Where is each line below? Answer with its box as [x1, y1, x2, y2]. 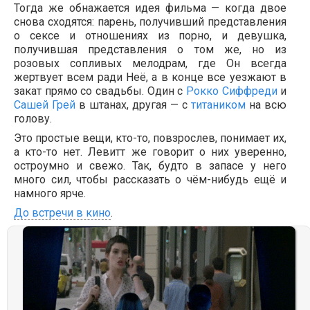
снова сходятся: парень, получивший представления [14, 15, 287, 28]
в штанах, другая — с [75, 98, 192, 111]
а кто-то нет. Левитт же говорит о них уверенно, [14, 145, 287, 158]
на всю [246, 98, 287, 111]
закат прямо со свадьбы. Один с [14, 84, 186, 98]
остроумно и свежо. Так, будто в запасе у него [14, 158, 287, 172]
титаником [191, 98, 246, 111]
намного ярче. [14, 186, 86, 200]
